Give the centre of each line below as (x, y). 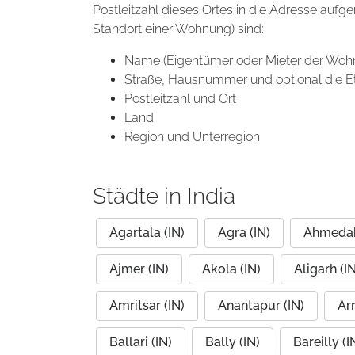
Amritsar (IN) (147, 305)
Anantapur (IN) (261, 305)
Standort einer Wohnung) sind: (178, 29)
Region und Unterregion (192, 137)
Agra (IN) (244, 233)
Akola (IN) (231, 269)
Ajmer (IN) (139, 269)
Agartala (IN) (147, 233)
